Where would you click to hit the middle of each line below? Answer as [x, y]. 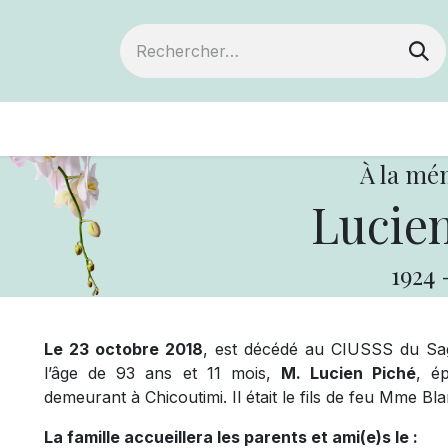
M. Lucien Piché [348, 373]
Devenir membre [154, 129]
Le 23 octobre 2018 [123, 349]
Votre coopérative [352, 129]
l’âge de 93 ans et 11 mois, [162, 373]
